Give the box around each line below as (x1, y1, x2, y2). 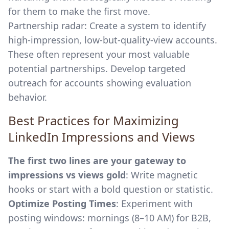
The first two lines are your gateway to (8, 154, 186, 167)
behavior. (8, 91, 47, 103)
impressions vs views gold (8, 169, 126, 181)
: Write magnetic (126, 169, 198, 181)
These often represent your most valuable (8, 48, 190, 60)
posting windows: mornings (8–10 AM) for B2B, (8, 212, 211, 224)
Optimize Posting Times (8, 197, 116, 210)
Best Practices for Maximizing (8, 112, 179, 129)
